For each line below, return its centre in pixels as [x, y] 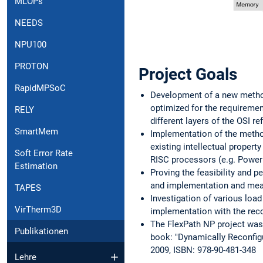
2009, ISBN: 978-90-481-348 [203, 250]
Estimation [36, 166]
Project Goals [188, 74]
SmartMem [36, 131]
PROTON [32, 66]
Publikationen [41, 231]
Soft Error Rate [44, 153]
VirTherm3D [38, 209]
